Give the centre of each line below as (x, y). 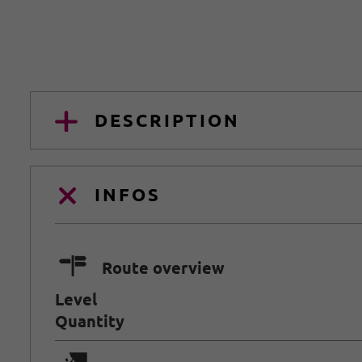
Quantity (90, 320)
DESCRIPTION (168, 120)
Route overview (163, 268)
